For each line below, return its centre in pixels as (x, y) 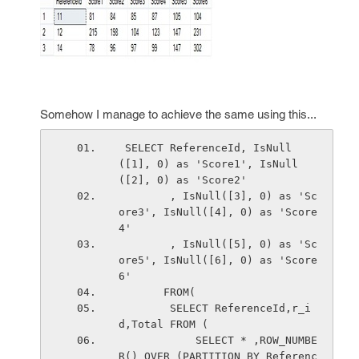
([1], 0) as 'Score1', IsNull (208, 164)
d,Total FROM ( (163, 324)
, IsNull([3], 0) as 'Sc (144, 196)
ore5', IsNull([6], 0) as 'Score (218, 260)
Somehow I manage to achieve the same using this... (178, 114)
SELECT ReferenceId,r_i (144, 308)
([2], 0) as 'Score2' (182, 180)
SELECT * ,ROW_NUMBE (157, 340)
